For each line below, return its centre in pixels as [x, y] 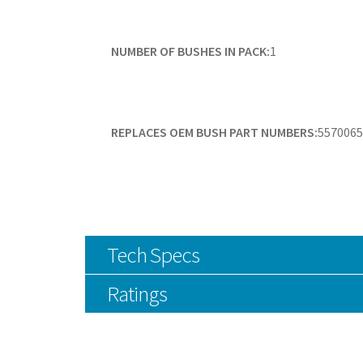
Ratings [137, 293]
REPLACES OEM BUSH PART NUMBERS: [214, 132]
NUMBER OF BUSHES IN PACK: [190, 51]
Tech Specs [153, 254]
